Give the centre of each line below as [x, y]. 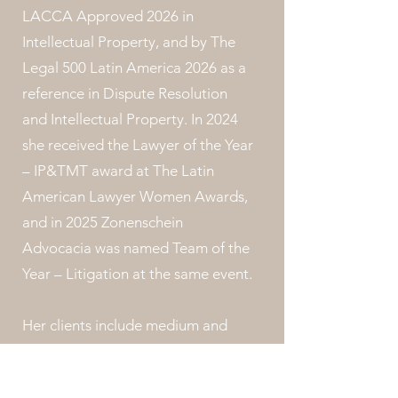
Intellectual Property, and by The [129, 42]
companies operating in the [112, 377]
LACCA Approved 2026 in [108, 16]
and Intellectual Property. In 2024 [130, 119]
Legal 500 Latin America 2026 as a [134, 68]
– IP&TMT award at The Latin [118, 171]
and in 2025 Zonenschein [103, 222]
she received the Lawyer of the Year [138, 145]
